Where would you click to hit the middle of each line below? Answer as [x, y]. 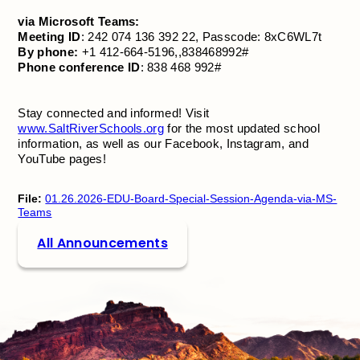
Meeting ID [49, 37]
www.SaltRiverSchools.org [91, 129]
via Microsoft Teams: [79, 22]
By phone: [48, 52]
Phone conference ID [79, 67]
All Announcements [102, 243]
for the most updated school [242, 129]
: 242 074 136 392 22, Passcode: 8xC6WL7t [201, 37]
